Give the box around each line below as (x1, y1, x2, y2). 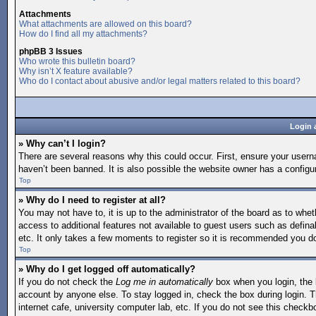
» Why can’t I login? (18, 138, 106, 149)
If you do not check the (18, 276, 116, 287)
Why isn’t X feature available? (19, 66, 133, 76)
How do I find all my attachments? (19, 29, 147, 39)
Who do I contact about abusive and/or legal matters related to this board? (19, 76, 300, 86)
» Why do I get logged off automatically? (18, 264, 195, 274)
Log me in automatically (116, 276, 213, 287)
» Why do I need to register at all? (18, 195, 166, 205)
